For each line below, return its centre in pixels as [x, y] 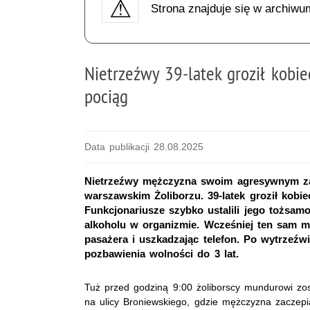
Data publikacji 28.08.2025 [144, 146]
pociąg [106, 95]
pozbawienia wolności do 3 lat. [162, 253]
